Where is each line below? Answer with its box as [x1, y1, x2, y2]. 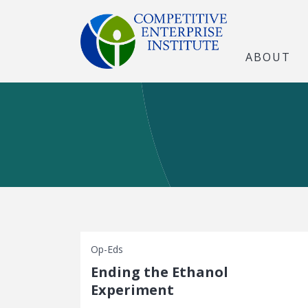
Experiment [91, 280, 175, 299]
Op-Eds [91, 243, 124, 256]
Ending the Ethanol [91, 263, 229, 281]
